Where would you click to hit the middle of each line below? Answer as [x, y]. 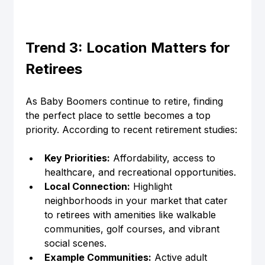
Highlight [152, 187]
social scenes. [75, 243]
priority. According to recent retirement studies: [131, 130]
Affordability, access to [164, 158]
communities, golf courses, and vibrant [133, 229]
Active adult [180, 258]
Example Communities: [98, 258]
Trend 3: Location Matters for [129, 48]
